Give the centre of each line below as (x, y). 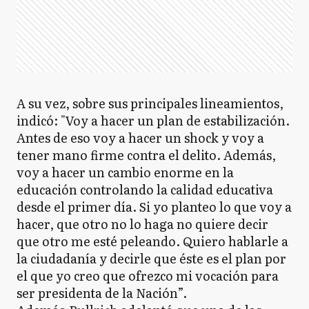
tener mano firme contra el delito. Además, (146, 155)
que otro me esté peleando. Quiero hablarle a (152, 241)
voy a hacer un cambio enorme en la (125, 172)
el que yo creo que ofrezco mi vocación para (148, 276)
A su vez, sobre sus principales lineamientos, (150, 103)
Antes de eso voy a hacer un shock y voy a (140, 138)
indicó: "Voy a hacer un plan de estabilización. (153, 120)
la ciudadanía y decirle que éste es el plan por (151, 258)
